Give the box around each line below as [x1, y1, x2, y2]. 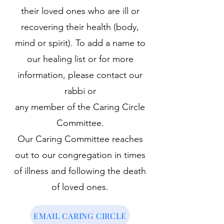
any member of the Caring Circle [15, 101, 145, 112]
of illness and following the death [14, 165, 146, 176]
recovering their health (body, [21, 21, 139, 32]
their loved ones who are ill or [20, 5, 139, 16]
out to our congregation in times [14, 149, 145, 160]
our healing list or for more [26, 53, 133, 64]
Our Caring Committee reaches [17, 133, 143, 144]
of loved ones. [51, 181, 108, 192]
